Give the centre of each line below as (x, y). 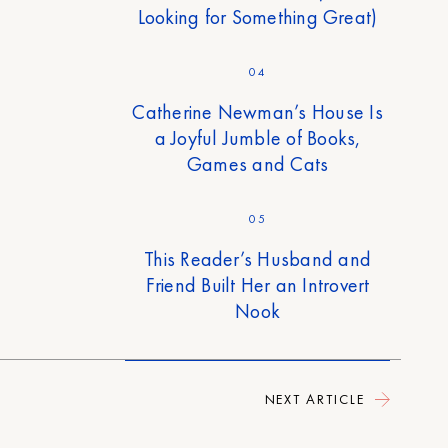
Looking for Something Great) (257, 17)
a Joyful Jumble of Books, (257, 138)
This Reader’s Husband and (258, 259)
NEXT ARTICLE (317, 399)
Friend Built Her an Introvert (257, 285)
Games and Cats (257, 164)
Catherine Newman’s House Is (257, 112)
